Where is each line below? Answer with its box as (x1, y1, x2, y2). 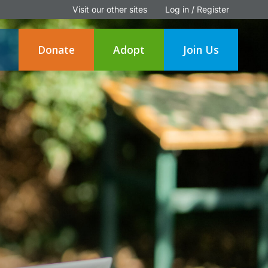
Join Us (183, 42, 219, 57)
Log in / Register (165, 4, 229, 14)
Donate (38, 42, 75, 57)
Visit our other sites (72, 4, 147, 14)
